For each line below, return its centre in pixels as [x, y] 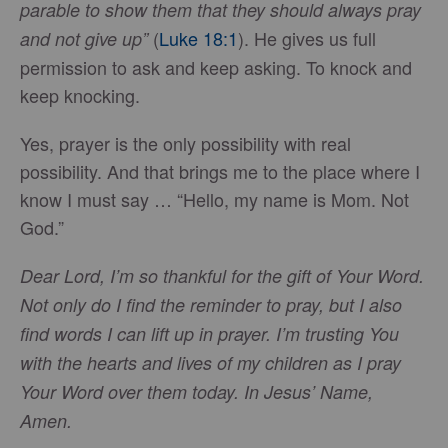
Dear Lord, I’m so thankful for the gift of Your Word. [222, 276]
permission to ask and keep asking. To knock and [216, 67]
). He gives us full [307, 38]
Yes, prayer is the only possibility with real [185, 143]
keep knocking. [80, 95]
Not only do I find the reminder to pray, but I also [211, 305]
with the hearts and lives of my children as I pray [210, 363]
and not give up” [86, 39]
